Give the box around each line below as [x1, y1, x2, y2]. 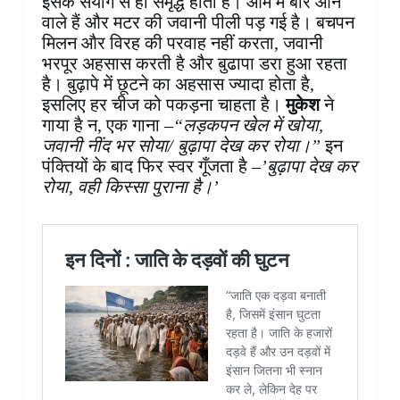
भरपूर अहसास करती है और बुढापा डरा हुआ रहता [41, 54, 347, 74]
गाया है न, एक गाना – [41, 115, 173, 136]
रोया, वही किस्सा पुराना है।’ [41, 177, 219, 197]
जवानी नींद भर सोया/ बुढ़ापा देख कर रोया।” [41, 136, 321, 156]
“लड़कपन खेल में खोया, [172, 115, 323, 136]
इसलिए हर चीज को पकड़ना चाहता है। [41, 95, 286, 115]
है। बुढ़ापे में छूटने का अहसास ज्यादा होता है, [41, 74, 314, 95]
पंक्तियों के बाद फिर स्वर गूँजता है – [41, 156, 261, 177]
